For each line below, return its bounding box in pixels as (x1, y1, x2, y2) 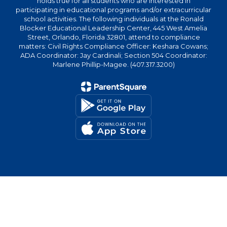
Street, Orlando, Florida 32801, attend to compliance (27, 32, 200, 41)
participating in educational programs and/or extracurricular (16, 5, 211, 14)
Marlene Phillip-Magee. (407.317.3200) (52, 60, 175, 68)
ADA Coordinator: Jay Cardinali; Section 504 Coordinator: (20, 51, 207, 59)
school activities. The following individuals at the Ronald (23, 14, 204, 23)
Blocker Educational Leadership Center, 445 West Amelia (20, 23, 207, 32)
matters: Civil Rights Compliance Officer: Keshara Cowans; (19, 42, 208, 50)
